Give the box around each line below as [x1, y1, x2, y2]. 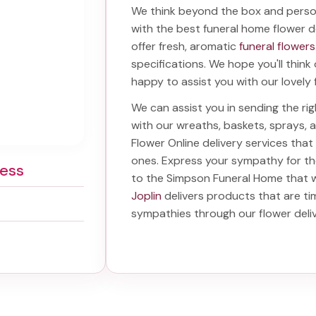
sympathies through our [131, 206, 260, 221]
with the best [131, 21, 204, 36]
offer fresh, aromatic [131, 39, 240, 54]
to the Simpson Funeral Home [131, 171, 284, 186]
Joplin [131, 188, 162, 203]
